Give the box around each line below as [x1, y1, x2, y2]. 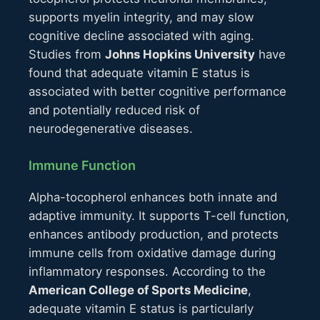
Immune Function [29, 158, 136, 174]
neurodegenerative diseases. [29, 121, 193, 136]
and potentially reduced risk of [29, 103, 200, 118]
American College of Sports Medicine [29, 282, 248, 297]
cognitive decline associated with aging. [29, 29, 254, 44]
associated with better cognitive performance [29, 84, 286, 99]
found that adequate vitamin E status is [29, 66, 250, 81]
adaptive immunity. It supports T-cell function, [29, 208, 289, 223]
